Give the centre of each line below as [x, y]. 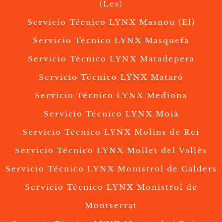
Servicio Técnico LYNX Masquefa [111, 41]
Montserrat [111, 206]
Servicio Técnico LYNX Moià [111, 114]
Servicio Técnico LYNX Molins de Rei [111, 132]
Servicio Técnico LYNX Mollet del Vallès [111, 151]
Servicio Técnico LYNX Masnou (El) [111, 22]
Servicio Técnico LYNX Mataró [111, 77]
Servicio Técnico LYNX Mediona [111, 96]
